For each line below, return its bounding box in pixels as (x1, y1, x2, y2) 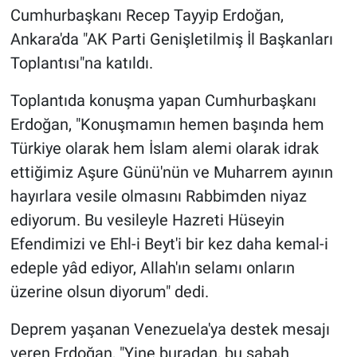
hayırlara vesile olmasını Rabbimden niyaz (10, 186, 307, 206)
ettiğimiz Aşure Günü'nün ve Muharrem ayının (10, 162, 333, 182)
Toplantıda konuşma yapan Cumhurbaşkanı (10, 90, 316, 110)
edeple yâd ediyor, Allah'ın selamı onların (10, 257, 295, 277)
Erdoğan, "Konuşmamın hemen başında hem (10, 114, 324, 134)
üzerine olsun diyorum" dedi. (10, 281, 209, 301)
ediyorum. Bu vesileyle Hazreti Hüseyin (10, 210, 284, 229)
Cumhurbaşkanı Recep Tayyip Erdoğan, (10, 5, 284, 25)
